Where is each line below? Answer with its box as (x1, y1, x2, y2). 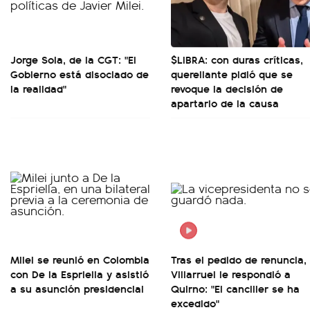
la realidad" (10, 80, 66, 96)
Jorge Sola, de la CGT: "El (10, 51, 136, 67)
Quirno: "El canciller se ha (171, 280, 300, 296)
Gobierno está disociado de (10, 66, 149, 82)
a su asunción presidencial (10, 280, 144, 296)
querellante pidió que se (171, 66, 293, 82)
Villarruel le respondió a (171, 266, 291, 282)
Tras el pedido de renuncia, (171, 251, 307, 267)
